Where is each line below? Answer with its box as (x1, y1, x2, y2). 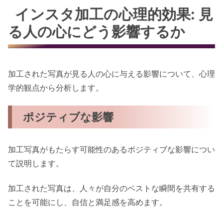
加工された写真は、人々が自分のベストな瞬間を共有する (8, 183, 215, 194)
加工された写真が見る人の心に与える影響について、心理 (8, 68, 215, 79)
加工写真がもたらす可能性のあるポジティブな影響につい (8, 144, 215, 155)
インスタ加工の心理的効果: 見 (15, 5, 214, 23)
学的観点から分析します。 (8, 82, 104, 93)
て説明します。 (8, 158, 64, 169)
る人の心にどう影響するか (8, 22, 185, 40)
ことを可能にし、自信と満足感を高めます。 (8, 197, 167, 208)
